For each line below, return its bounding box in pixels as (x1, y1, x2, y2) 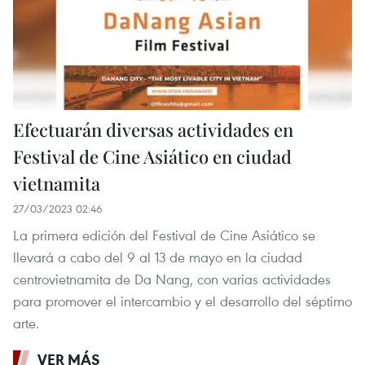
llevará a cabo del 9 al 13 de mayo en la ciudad (13, 248, 302, 267)
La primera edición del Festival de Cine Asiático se (13, 226, 315, 245)
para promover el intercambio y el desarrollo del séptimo (13, 292, 352, 311)
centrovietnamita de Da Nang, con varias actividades (13, 270, 331, 289)
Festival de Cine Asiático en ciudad (13, 144, 292, 169)
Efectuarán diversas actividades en (13, 117, 293, 143)
